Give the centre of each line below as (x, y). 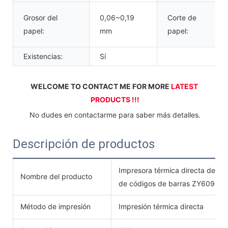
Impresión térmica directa (161, 206)
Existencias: (43, 56)
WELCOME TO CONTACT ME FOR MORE (101, 86)
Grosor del (40, 17)
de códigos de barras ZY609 (167, 183)
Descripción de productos (84, 144)
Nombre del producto (56, 176)
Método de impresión (55, 206)
